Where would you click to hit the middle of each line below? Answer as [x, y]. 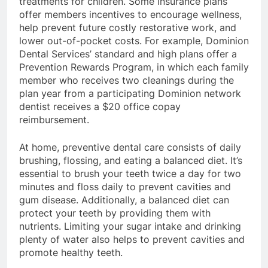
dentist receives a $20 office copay [100, 106]
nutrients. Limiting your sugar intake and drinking [130, 226]
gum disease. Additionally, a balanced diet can [124, 200]
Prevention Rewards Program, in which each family [134, 67]
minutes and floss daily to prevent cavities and [125, 186]
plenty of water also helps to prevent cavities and [132, 239]
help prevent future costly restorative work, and [128, 27]
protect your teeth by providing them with [115, 213]
